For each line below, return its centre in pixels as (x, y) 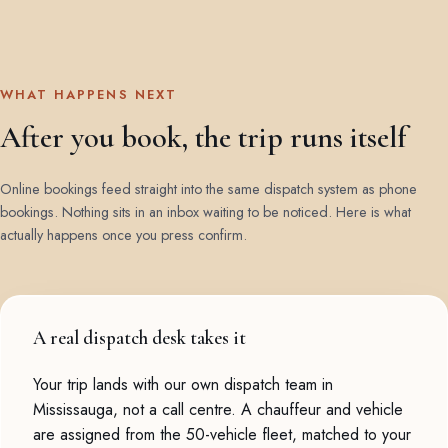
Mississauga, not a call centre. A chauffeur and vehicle (218, 410)
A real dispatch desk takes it (139, 338)
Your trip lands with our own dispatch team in (183, 385)
